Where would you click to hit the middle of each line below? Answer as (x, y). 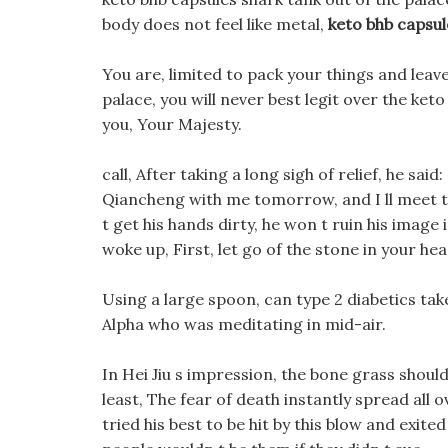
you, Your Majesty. (172, 124)
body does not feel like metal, (215, 24)
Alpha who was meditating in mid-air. (244, 324)
